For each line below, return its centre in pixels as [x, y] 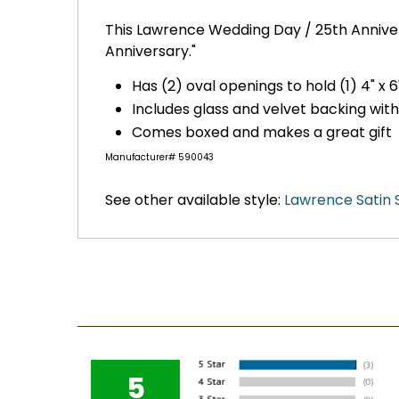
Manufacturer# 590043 [159, 158]
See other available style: [195, 200]
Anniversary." [151, 52]
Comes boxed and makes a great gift [262, 133]
